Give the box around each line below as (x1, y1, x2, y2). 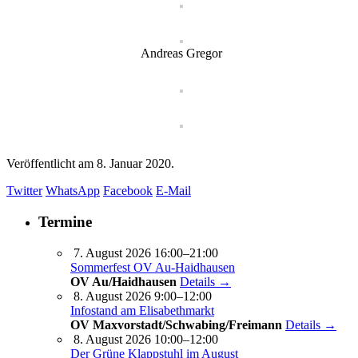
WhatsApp (46, 184, 100, 198)
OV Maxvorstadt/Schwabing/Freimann (70, 317, 282, 332)
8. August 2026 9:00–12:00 (74, 288, 212, 303)
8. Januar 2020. (97, 157, 174, 171)
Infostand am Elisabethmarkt (70, 303, 214, 317)
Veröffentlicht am (6, 157, 97, 171)
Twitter (6, 184, 42, 198)
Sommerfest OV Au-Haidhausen (70, 260, 235, 274)
